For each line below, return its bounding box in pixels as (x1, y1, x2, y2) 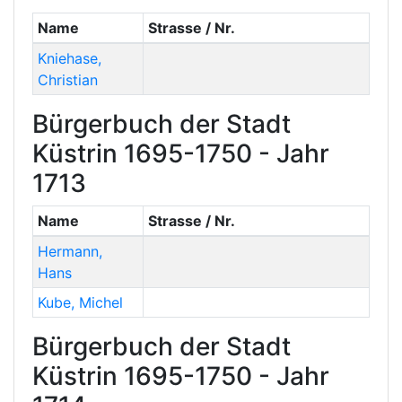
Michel (78, 293, 123, 312)
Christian (37, 71, 98, 90)
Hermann (37, 242, 99, 261)
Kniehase (37, 49, 98, 68)
